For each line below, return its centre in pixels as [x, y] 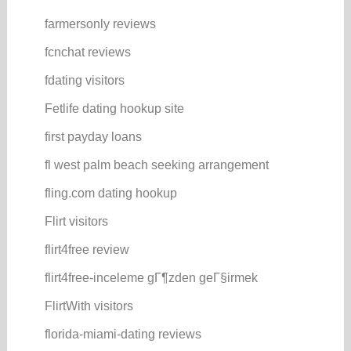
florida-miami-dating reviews [123, 334]
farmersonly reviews [100, 24]
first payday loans [93, 136]
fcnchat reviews [87, 52]
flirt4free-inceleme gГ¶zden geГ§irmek [151, 277]
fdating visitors [84, 80]
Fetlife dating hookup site [114, 108]
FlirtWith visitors [89, 306]
